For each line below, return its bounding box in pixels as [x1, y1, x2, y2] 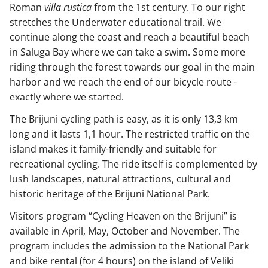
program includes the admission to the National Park [10, 239, 249, 253]
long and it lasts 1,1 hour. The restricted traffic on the [10, 127, 250, 141]
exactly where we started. [10, 90, 129, 104]
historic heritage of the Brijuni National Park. [10, 187, 210, 201]
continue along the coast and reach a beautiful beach [10, 31, 249, 44]
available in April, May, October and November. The [10, 224, 240, 238]
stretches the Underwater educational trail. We [10, 16, 221, 29]
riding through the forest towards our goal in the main [10, 60, 255, 74]
